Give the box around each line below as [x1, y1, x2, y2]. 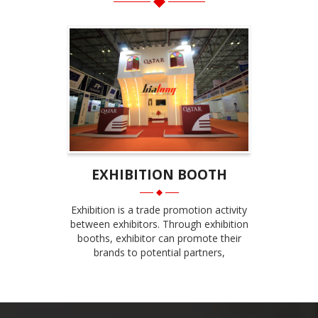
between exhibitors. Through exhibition [70, 217, 248, 231]
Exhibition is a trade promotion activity [71, 203, 247, 217]
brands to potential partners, [93, 246, 225, 260]
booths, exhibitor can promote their [77, 231, 241, 246]
